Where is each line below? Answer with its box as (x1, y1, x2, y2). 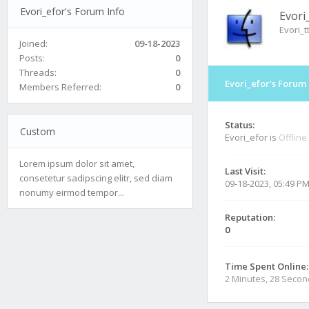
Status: (225, 119, 255, 131)
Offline (279, 131, 307, 143)
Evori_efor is (225, 131, 279, 143)
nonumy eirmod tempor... (19, 186, 124, 199)
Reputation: (225, 211, 275, 223)
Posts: (19, 51, 45, 64)
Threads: (19, 66, 57, 79)
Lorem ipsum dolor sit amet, (19, 157, 134, 170)
